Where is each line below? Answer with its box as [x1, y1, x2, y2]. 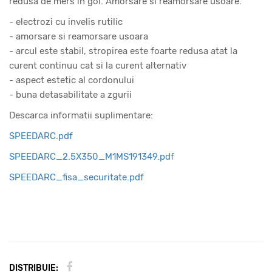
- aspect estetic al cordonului [9, 75, 134, 86]
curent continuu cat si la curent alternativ [9, 60, 186, 72]
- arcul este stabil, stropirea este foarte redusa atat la [9, 46, 237, 57]
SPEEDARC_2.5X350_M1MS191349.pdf [9, 151, 174, 163]
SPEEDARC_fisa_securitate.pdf [9, 172, 144, 183]
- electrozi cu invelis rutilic [9, 16, 123, 28]
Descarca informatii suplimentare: [9, 110, 153, 121]
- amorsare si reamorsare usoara [9, 31, 148, 42]
